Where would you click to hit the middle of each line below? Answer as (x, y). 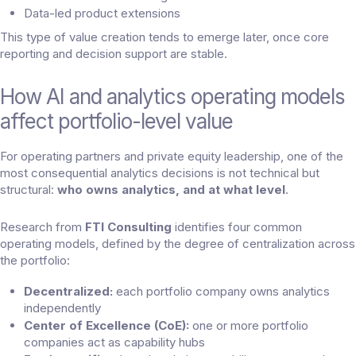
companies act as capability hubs (114, 342)
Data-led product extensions (102, 14)
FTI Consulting (128, 227)
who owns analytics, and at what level (171, 190)
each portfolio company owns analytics (221, 292)
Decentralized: (68, 292)
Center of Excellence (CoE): (106, 326)
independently (62, 308)
